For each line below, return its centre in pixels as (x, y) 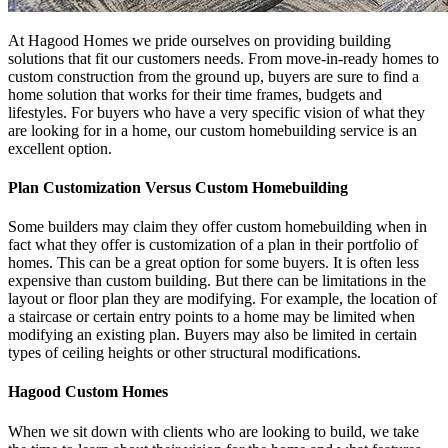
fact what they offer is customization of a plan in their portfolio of (213, 245)
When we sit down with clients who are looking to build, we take (213, 431)
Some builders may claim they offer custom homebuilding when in (217, 227)
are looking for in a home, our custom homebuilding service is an (212, 130)
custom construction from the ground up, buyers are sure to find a (213, 76)
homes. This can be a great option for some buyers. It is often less (213, 263)
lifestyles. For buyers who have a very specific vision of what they (216, 112)
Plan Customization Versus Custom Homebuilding (178, 187)
